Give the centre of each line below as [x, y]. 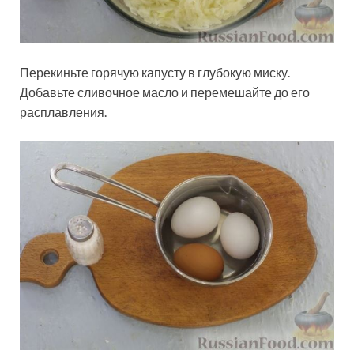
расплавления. [63, 111]
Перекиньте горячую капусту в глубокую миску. [155, 72]
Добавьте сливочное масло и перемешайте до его [165, 92]
